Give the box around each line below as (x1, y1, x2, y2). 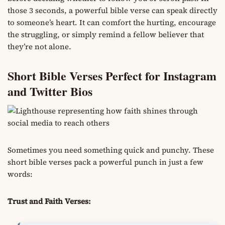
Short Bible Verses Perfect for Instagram (8, 66, 216, 84)
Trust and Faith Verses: (8, 195, 91, 206)
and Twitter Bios (8, 82, 92, 100)
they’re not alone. (8, 41, 71, 52)
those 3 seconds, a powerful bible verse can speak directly (8, 5, 217, 16)
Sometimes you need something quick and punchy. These (8, 144, 214, 155)
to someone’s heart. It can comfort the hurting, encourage (8, 17, 216, 28)
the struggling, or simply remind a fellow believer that (8, 29, 204, 40)
